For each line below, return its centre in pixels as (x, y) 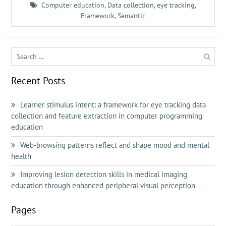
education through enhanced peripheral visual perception (103, 185)
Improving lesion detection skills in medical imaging (103, 174)
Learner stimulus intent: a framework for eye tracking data (113, 105)
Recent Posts (38, 81)
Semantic (131, 16)
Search (21, 52)
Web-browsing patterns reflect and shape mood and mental (115, 145)
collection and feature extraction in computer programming (106, 116)
